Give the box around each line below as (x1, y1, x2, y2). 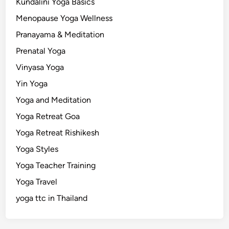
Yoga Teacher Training (16, 160, 96, 170)
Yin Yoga (16, 78, 48, 88)
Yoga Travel (16, 176, 58, 187)
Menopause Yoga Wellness (16, 13, 113, 23)
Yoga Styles (16, 144, 59, 154)
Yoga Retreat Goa (16, 111, 80, 121)
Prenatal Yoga (16, 45, 66, 56)
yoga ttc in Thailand (16, 193, 88, 203)
